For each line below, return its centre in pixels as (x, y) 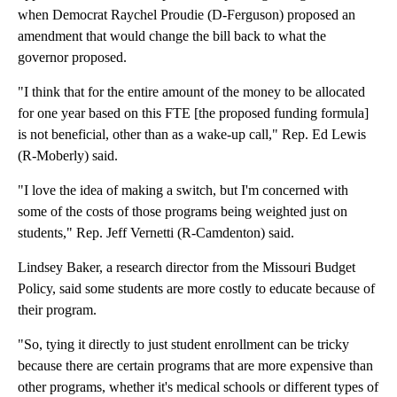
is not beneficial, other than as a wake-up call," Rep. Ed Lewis (192, 134)
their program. (57, 309)
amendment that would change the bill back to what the (172, 35)
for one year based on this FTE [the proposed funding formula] (193, 113)
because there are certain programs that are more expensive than (195, 365)
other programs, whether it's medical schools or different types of (198, 386)
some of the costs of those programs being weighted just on (183, 211)
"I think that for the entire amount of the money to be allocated (191, 91)
